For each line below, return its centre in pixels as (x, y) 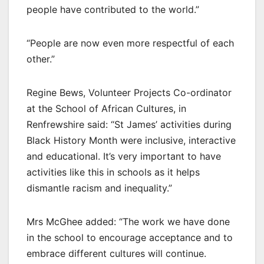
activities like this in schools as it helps (113, 172)
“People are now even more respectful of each (130, 43)
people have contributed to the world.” (113, 10)
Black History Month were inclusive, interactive (131, 141)
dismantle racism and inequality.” (99, 188)
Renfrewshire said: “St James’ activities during (129, 125)
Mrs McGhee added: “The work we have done (128, 222)
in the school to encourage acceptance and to (130, 238)
